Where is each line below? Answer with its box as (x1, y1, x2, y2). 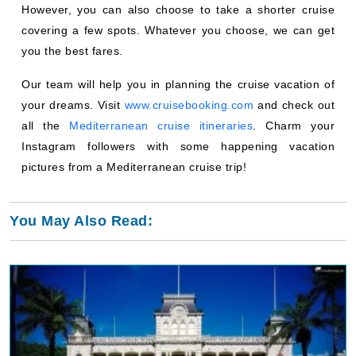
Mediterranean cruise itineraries (69, 118, 253, 132)
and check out (253, 98, 335, 111)
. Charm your (253, 118, 335, 132)
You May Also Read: (10, 212, 153, 229)
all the (21, 118, 69, 132)
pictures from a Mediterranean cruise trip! (21, 160, 246, 173)
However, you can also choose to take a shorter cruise (21, 2, 335, 16)
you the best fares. (21, 44, 123, 57)
